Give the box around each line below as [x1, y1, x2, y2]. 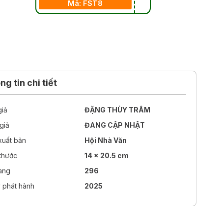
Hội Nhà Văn [84, 136, 127, 145]
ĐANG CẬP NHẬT [84, 121, 145, 130]
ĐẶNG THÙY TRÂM [84, 106, 151, 114]
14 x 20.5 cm [84, 151, 129, 160]
